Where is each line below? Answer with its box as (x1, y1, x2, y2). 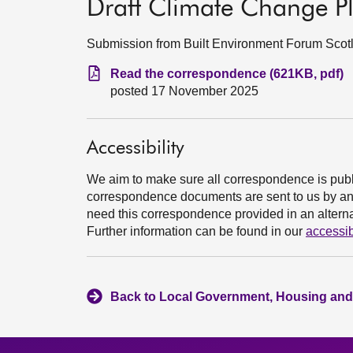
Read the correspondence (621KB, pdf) (110, 67, 344, 80)
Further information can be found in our (87, 225, 306, 238)
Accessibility (87, 139, 184, 158)
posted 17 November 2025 (110, 84, 258, 98)
